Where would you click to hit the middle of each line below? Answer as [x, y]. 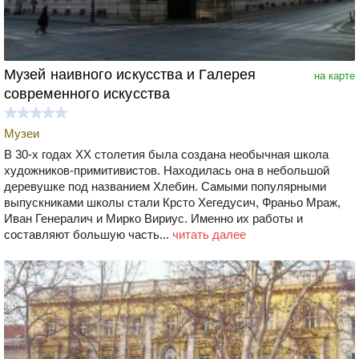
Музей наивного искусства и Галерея [130, 74]
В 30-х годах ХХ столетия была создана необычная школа [166, 154]
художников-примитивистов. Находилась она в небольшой [167, 170]
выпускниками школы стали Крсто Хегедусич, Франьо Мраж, [172, 202]
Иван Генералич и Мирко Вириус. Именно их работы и [153, 218]
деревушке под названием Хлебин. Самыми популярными [165, 186]
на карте [335, 75]
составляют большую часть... [88, 234]
